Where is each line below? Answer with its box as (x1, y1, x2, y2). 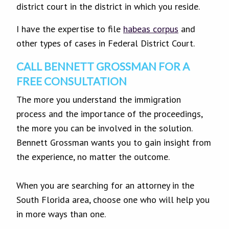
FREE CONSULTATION (16, 74, 127, 87)
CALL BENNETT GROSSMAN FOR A (16, 59, 190, 73)
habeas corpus (123, 22, 178, 35)
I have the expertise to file (16, 22, 123, 35)
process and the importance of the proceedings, (16, 107, 202, 120)
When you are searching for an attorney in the (16, 179, 194, 191)
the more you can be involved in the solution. (16, 122, 192, 134)
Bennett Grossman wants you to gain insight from (16, 136, 211, 148)
